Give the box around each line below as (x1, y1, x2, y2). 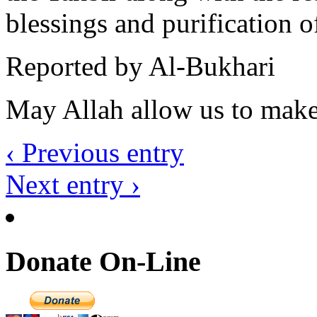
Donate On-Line (6, 246, 201, 278)
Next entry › (6, 168, 140, 200)
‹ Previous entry (6, 137, 184, 168)
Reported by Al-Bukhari (6, 50, 275, 81)
